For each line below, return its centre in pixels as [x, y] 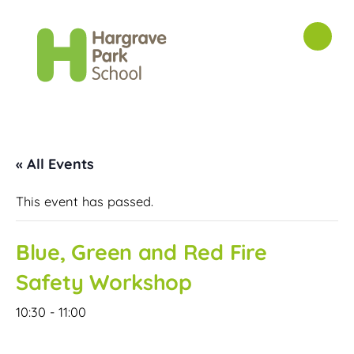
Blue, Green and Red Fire [141, 252]
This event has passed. [85, 201]
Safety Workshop [104, 282]
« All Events [55, 164]
